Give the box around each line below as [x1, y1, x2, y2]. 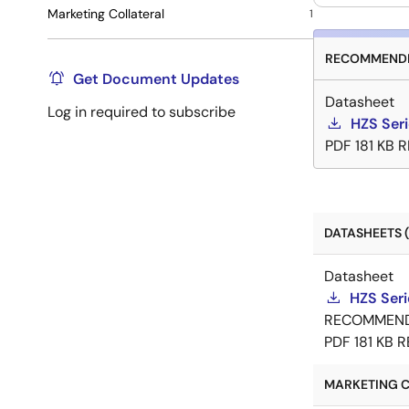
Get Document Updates [73, 69, 239, 89]
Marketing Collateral [47, 5, 164, 22]
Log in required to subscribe [47, 102, 236, 121]
